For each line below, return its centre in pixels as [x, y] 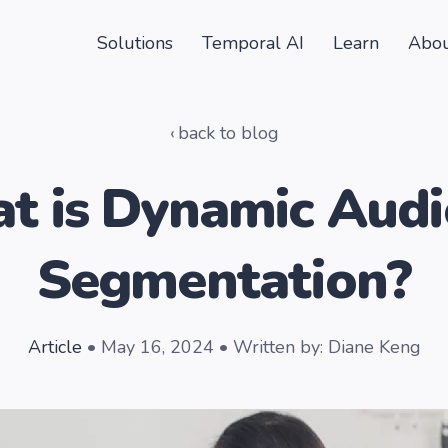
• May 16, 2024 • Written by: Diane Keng [251, 347]
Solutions [134, 43]
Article [54, 347]
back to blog [228, 133]
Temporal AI [252, 43]
